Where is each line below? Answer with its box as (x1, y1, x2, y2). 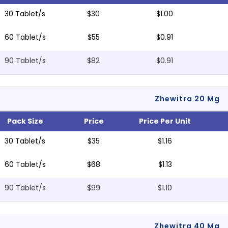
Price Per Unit (139, 116, 191, 127)
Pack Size (7, 116, 43, 127)
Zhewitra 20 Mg (154, 94, 220, 104)
